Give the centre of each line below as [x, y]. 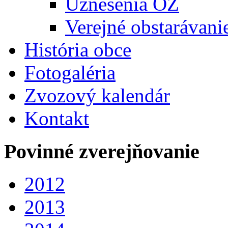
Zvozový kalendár [97, 95]
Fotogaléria [70, 72]
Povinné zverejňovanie [102, 151]
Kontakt [57, 118]
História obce [78, 49]
